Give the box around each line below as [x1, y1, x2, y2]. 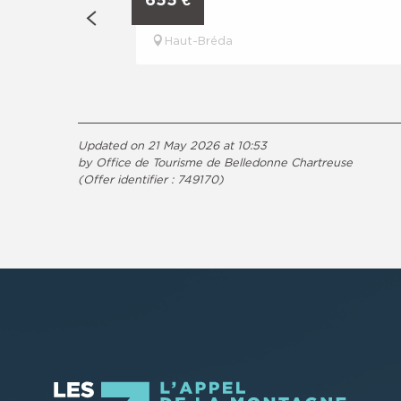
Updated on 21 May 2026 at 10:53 [78, 138, 267, 151]
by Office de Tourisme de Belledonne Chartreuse [78, 155, 353, 168]
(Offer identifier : [78, 172, 177, 185]
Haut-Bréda [165, 33, 233, 47]
